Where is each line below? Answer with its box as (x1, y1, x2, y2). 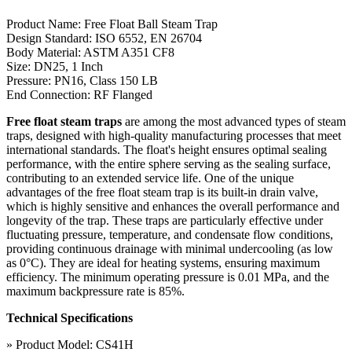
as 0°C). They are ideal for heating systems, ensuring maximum (6, 255, 320, 269)
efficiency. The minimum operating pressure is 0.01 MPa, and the (6, 269, 329, 284)
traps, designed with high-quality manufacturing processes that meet (6, 128, 341, 142)
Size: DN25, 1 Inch (6, 59, 103, 73)
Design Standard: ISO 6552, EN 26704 (6, 31, 202, 45)
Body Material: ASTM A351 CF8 (6, 45, 174, 59)
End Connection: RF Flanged (6, 87, 152, 101)
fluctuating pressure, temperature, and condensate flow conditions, (6, 227, 333, 241)
